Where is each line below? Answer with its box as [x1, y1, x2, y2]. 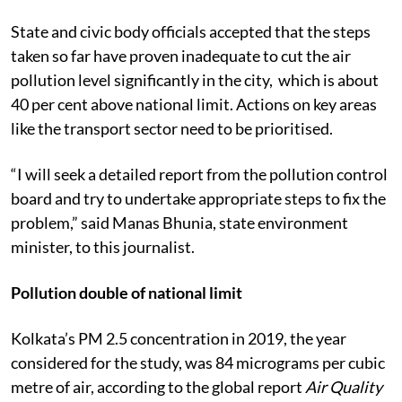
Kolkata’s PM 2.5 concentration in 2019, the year [11, 328, 346, 348]
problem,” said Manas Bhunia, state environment [11, 212, 348, 232]
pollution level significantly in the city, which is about [11, 69, 379, 90]
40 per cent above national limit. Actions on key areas [11, 93, 377, 114]
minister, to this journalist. [11, 236, 195, 257]
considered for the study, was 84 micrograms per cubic [11, 352, 385, 372]
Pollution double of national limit [11, 282, 242, 302]
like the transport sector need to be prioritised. [11, 118, 333, 138]
